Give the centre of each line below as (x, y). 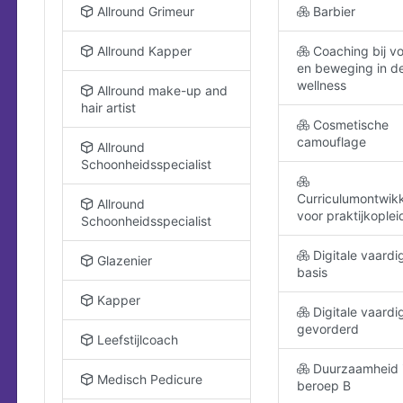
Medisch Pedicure (148, 379)
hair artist (108, 107)
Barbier (332, 11)
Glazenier (123, 260)
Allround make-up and (161, 90)
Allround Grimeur (144, 11)
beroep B (324, 385)
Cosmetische (349, 125)
